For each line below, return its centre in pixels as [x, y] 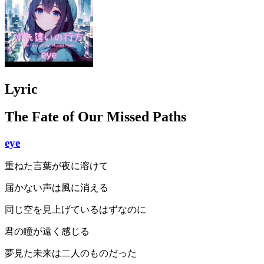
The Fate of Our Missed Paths [95, 116]
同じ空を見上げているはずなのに [75, 210]
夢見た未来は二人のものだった [71, 253]
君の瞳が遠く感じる [47, 232]
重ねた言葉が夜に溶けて [57, 166]
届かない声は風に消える [57, 188]
